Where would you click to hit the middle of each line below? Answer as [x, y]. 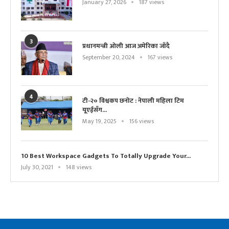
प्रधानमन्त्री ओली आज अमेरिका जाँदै [126, 46]
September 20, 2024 [109, 57]
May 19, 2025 [99, 121]
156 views [142, 121]
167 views [160, 57]
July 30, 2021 [37, 167]
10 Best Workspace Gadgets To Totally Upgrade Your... [106, 156]
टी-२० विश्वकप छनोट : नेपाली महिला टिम [133, 101]
